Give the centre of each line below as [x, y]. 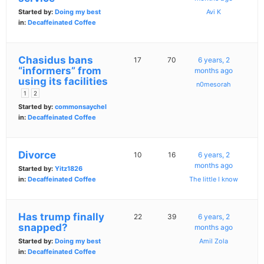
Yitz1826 [69, 169]
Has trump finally [61, 217]
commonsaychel [81, 107]
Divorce [37, 155]
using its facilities [63, 82]
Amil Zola [214, 241]
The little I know [214, 179]
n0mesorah [214, 85]
